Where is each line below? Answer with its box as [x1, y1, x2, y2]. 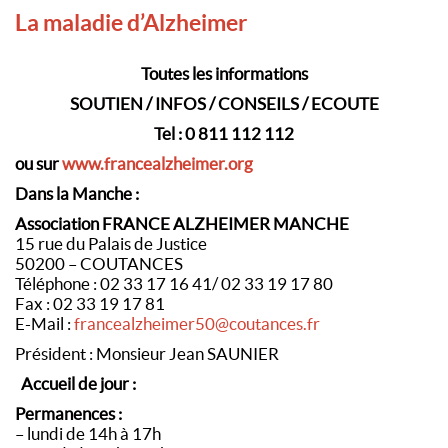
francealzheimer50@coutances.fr [74, 315, 320, 333]
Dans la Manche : [15, 185, 139, 203]
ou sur [15, 155, 62, 173]
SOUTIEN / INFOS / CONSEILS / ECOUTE [69, 95, 379, 113]
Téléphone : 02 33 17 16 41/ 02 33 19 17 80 [15, 275, 333, 293]
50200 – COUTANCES [15, 255, 183, 273]
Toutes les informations [140, 65, 308, 83]
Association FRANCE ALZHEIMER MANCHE [15, 215, 349, 233]
